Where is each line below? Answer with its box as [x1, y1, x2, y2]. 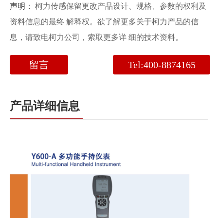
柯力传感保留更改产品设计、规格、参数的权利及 [33, 2, 206, 10]
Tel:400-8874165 [127, 59, 196, 70]
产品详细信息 [10, 100, 80, 112]
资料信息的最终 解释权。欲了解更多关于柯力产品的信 [10, 18, 199, 26]
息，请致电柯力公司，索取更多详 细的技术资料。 [10, 33, 183, 41]
